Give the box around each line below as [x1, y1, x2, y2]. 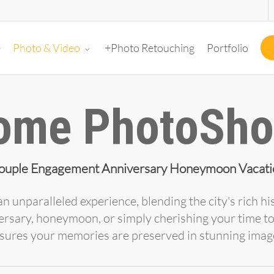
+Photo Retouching [105, 41, 194, 54]
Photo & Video [13, 41, 80, 55]
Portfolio [207, 41, 248, 54]
